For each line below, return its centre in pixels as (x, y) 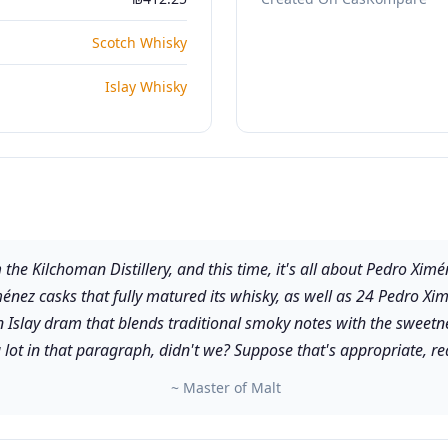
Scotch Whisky (139, 42)
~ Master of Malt (226, 387)
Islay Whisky (146, 86)
